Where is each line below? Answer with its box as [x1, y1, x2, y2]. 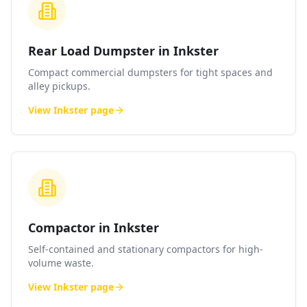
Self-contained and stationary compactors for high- [28, 243, 263, 256]
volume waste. [28, 256, 94, 269]
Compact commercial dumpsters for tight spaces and [28, 66, 273, 79]
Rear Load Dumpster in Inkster [28, 42, 219, 59]
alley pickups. [28, 79, 90, 93]
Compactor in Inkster [28, 219, 159, 236]
